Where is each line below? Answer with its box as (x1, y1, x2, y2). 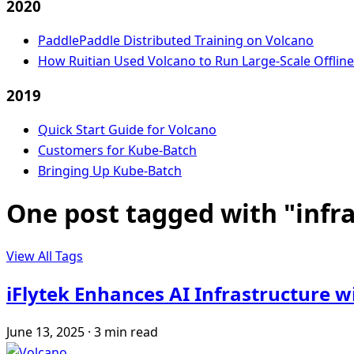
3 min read (94, 323, 158, 341)
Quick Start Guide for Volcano (38, 120, 217, 138)
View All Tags (6, 247, 83, 265)
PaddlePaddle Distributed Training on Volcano (38, 32, 314, 50)
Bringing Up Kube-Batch (38, 161, 182, 179)
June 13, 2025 (6, 323, 85, 341)
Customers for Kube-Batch (38, 141, 197, 159)
